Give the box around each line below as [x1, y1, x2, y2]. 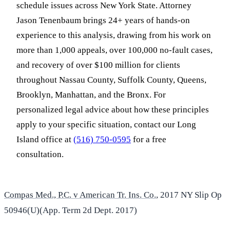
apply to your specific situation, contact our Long [16, 120, 196, 130]
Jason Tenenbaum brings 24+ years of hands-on [16, 15, 190, 26]
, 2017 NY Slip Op [156, 190, 222, 200]
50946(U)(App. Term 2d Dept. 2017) [4, 205, 137, 216]
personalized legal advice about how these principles [16, 105, 209, 115]
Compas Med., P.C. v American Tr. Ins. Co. [4, 190, 156, 200]
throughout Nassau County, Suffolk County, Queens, [16, 75, 206, 85]
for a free [131, 135, 166, 145]
